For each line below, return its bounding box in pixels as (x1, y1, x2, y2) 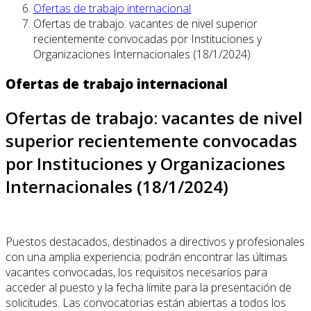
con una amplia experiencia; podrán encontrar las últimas (6, 249, 287, 264)
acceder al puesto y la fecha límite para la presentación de (6, 279, 292, 295)
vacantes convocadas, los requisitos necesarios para (6, 264, 267, 280)
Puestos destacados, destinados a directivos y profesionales (6, 233, 305, 249)
